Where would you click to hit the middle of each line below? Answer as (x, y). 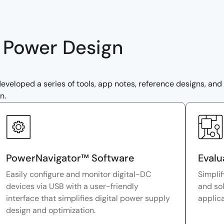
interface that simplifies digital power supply (88, 198)
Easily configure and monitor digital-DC (79, 174)
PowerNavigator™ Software (70, 158)
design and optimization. (51, 210)
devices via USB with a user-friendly (72, 186)
